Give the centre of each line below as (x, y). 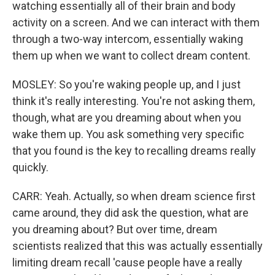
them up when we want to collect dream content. (131, 56)
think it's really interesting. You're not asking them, (134, 101)
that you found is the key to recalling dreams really (134, 151)
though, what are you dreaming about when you (127, 118)
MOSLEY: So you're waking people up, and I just (126, 84)
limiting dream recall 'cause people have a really (127, 262)
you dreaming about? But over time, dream (115, 229)
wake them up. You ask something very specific (128, 134)
